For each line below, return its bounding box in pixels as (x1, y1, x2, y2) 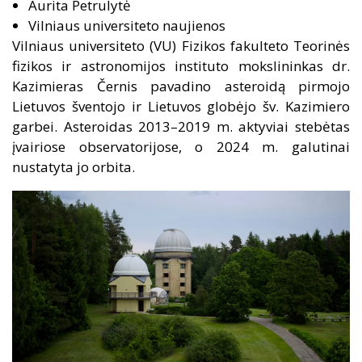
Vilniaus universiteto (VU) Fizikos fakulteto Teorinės (12, 36, 350, 55)
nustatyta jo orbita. (12, 158, 138, 176)
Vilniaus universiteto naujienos (28, 16, 225, 35)
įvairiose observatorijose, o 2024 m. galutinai (12, 137, 350, 156)
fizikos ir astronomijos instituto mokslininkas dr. (12, 57, 350, 75)
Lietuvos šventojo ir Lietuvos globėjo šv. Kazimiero (12, 97, 350, 116)
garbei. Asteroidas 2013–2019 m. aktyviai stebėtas (12, 117, 350, 136)
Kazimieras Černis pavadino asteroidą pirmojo (12, 77, 350, 95)
